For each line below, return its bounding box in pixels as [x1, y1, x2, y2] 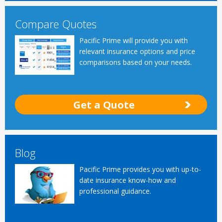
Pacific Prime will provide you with [79, 35, 188, 45]
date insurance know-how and [79, 175, 176, 185]
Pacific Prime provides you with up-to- [79, 164, 201, 174]
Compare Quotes [15, 16, 97, 31]
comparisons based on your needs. [79, 57, 192, 67]
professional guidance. [79, 186, 151, 196]
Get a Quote [73, 98, 135, 112]
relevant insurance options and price [79, 46, 195, 56]
